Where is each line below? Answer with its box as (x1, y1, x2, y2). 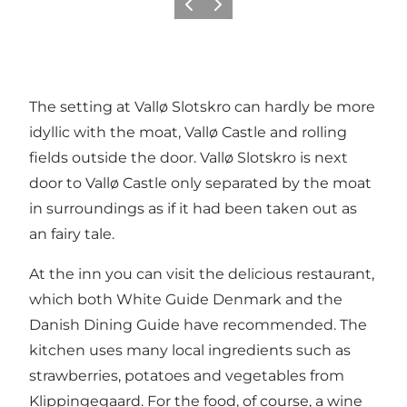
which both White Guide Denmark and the (29, 290, 342, 308)
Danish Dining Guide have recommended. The (29, 315, 367, 333)
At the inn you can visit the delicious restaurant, (29, 264, 374, 283)
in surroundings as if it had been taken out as (29, 199, 357, 217)
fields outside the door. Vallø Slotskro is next (29, 148, 348, 166)
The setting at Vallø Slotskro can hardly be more (29, 97, 375, 115)
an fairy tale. (29, 224, 114, 243)
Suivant (206, 3, 249, 17)
